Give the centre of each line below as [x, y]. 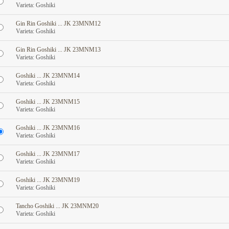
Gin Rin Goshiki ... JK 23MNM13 [58, 50]
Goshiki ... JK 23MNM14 [48, 76]
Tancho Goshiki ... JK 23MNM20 [57, 206]
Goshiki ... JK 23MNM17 [48, 154]
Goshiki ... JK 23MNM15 [48, 102]
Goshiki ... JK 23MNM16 [48, 128]
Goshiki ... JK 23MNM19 [48, 180]
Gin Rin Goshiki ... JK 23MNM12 [58, 24]
